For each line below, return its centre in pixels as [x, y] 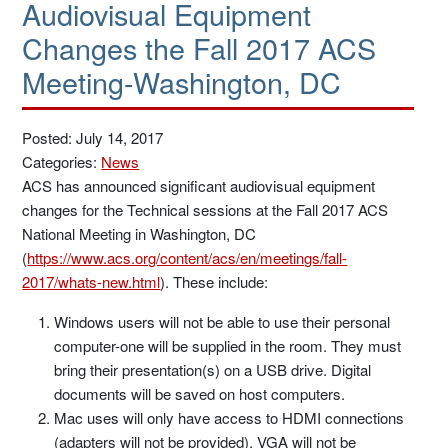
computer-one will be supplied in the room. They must [228, 345]
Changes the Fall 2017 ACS [199, 47]
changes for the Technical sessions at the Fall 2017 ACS [205, 209]
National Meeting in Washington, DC [139, 233]
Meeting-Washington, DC [182, 81]
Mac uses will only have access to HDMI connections [229, 417]
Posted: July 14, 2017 [93, 137]
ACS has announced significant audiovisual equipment [199, 185]
